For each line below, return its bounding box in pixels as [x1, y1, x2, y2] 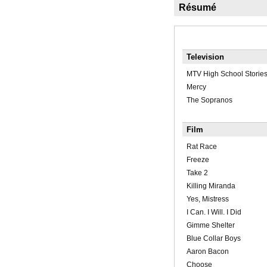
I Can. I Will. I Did [186, 208, 241, 217]
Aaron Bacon [186, 247, 229, 256]
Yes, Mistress [186, 195, 229, 204]
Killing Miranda [186, 182, 235, 191]
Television [186, 52, 224, 62]
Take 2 [186, 169, 208, 178]
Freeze [186, 156, 209, 164]
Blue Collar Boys [186, 234, 241, 243]
